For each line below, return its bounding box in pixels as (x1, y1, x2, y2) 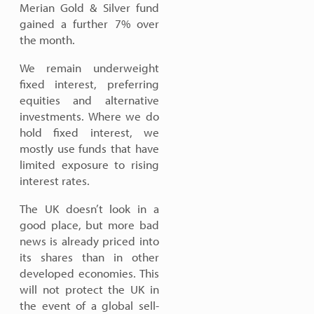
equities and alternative (20, 93, 159, 107)
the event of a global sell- (20, 298, 159, 313)
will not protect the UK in (20, 282, 159, 296)
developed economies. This (20, 266, 159, 280)
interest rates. (20, 173, 90, 188)
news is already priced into (20, 233, 159, 248)
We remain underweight (20, 60, 159, 75)
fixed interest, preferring (20, 76, 159, 91)
